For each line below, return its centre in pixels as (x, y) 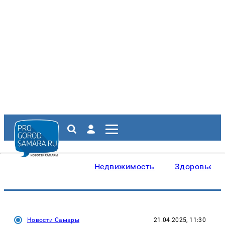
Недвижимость (125, 166)
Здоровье (194, 166)
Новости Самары (53, 220)
